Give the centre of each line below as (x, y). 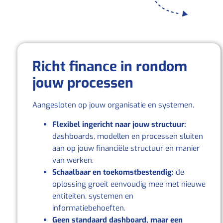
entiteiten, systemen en (93, 196)
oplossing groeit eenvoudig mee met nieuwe (129, 184)
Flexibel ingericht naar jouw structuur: (119, 124)
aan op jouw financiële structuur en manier (126, 148)
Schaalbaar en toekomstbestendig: (113, 172)
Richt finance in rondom (110, 67)
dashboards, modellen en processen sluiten (128, 136)
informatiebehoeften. (89, 208)
